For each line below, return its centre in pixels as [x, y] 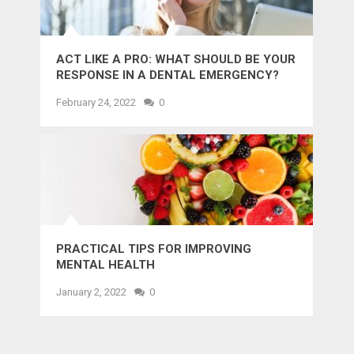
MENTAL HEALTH [106, 264]
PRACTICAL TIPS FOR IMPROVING [154, 249]
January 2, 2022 [92, 292]
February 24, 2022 [96, 102]
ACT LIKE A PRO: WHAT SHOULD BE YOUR [176, 59]
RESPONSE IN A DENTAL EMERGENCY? [168, 75]
